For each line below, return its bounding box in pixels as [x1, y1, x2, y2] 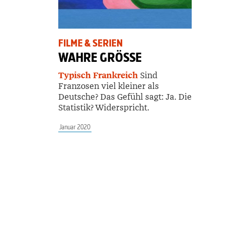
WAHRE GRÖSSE [58, 49, 135, 65]
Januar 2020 [59, 122, 90, 131]
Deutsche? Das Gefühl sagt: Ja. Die [58, 91, 192, 102]
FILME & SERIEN [58, 36, 123, 50]
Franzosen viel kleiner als [58, 80, 159, 91]
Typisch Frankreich [58, 70, 138, 81]
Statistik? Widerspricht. [58, 102, 149, 113]
